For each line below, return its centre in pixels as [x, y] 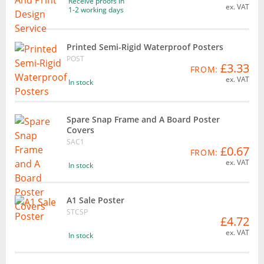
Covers [80, 130]
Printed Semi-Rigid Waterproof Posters [145, 47]
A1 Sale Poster [95, 200]
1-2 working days [96, 9]
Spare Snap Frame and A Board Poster [143, 119]
